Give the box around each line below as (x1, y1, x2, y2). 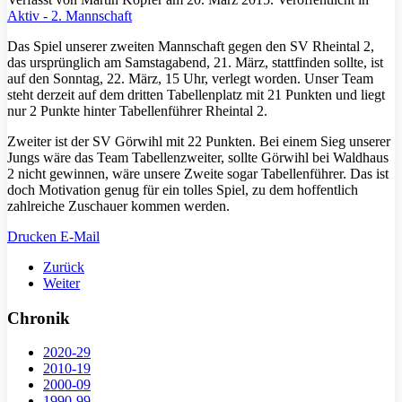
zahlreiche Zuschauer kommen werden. (7, 197, 230, 214)
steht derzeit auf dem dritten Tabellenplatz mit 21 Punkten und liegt (7, 86, 385, 102)
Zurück (43, 258, 84, 275)
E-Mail (60, 228, 100, 244)
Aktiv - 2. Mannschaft (7, 7, 132, 23)
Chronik (7, 308, 70, 328)
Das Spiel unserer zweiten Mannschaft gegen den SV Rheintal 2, (7, 38, 374, 54)
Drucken (7, 228, 60, 244)
